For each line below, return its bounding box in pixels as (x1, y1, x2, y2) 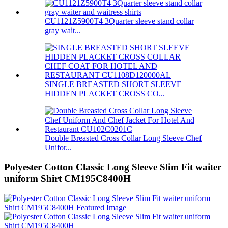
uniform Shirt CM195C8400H (4, 173, 131, 184)
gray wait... (45, 26, 81, 35)
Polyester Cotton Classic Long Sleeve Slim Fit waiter (4, 162, 221, 173)
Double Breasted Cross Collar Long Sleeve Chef (45, 134, 202, 143)
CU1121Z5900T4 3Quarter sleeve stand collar (45, 17, 194, 26)
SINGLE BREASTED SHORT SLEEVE (45, 80, 182, 89)
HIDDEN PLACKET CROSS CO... (45, 89, 165, 98)
